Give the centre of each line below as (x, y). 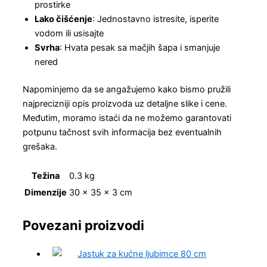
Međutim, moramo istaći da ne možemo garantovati (127, 118)
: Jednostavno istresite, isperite (156, 19)
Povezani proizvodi (83, 225)
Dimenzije (46, 193)
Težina (46, 176)
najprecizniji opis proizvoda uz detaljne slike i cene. (125, 104)
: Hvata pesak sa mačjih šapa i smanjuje (140, 48)
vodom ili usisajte (69, 34)
